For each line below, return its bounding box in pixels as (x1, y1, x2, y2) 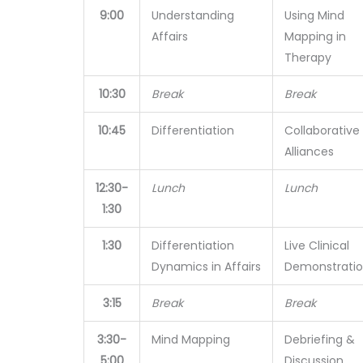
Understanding (152, 7, 235, 23)
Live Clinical (284, 237, 350, 254)
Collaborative (284, 122, 361, 139)
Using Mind (284, 7, 345, 23)
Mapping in (284, 28, 347, 45)
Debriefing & (284, 331, 356, 348)
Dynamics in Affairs (152, 258, 262, 275)
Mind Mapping (152, 331, 231, 348)
